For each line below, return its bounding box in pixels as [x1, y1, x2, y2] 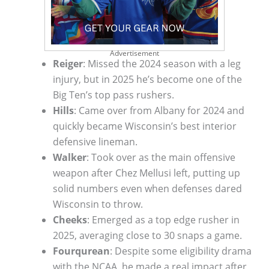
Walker [53, 150, 86, 164]
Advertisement [110, 47, 159, 58]
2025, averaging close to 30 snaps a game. [53, 228, 242, 242]
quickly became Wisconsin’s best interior [53, 119, 237, 133]
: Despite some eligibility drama [110, 244, 252, 258]
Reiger [53, 56, 83, 70]
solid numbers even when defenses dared [53, 181, 242, 195]
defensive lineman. [53, 134, 138, 148]
